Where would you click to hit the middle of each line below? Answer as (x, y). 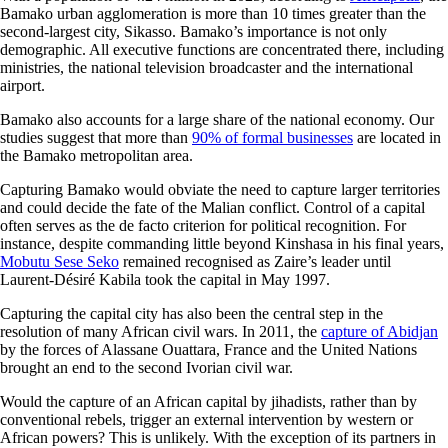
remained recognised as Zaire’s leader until (255, 262)
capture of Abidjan (379, 332)
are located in (397, 138)
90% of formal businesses (272, 138)
